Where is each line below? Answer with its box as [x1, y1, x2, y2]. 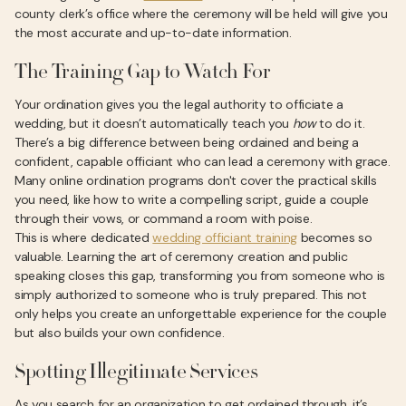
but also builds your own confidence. [14, 324, 225, 341]
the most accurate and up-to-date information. [14, 24, 292, 41]
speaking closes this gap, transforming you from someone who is [14, 267, 386, 284]
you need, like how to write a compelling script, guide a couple [14, 191, 369, 208]
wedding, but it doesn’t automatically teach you [14, 115, 293, 131]
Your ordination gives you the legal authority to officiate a [14, 96, 343, 112]
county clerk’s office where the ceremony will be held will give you [14, 5, 388, 22]
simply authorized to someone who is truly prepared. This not [14, 286, 367, 303]
